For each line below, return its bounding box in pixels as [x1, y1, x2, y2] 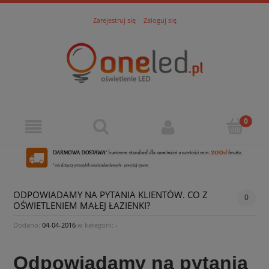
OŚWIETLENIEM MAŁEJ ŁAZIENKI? [13, 199, 150, 212]
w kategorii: [76, 220, 115, 229]
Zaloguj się [143, 15, 177, 25]
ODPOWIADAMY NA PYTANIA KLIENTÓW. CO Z [13, 188, 208, 201]
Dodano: [13, 220, 42, 229]
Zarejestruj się [92, 15, 136, 25]
